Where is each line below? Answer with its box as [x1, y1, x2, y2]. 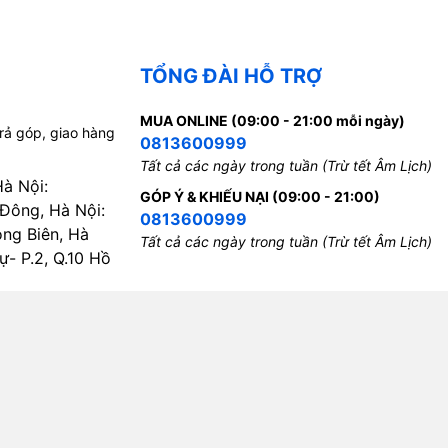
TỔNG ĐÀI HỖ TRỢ [139, 64, 322, 89]
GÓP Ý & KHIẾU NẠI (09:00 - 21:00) [139, 188, 380, 206]
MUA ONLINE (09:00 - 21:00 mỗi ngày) [139, 112, 405, 130]
